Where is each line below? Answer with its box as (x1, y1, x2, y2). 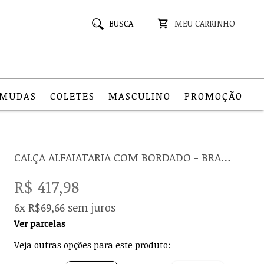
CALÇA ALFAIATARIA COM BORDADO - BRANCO (221, 150, 232, 165)
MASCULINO (108, 90, 171, 103)
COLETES (49, 90, 95, 103)
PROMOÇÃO (184, 90, 243, 103)
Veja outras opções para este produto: (14, 239, 171, 250)
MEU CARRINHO (174, 18, 236, 29)
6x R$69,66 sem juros (14, 200, 116, 214)
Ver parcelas (14, 217, 66, 229)
